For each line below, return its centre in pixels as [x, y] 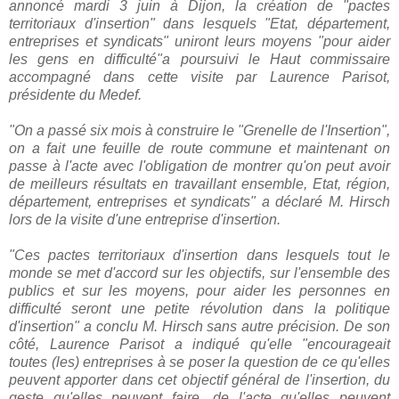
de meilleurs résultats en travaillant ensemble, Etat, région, [199, 183]
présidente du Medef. [75, 94]
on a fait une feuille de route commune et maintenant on [199, 148]
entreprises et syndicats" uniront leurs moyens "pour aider [199, 41]
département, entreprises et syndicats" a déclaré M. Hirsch [199, 201]
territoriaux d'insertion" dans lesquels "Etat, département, [199, 23]
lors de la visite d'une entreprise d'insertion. [145, 219]
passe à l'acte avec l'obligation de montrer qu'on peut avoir [199, 166]
